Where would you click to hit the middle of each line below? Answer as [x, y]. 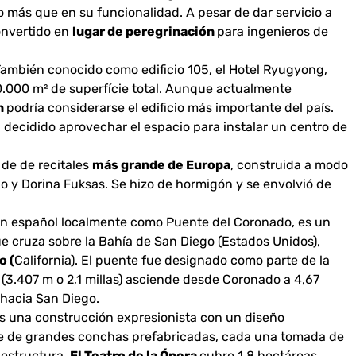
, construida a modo [289, 165]
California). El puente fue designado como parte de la [172, 261]
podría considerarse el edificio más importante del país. [170, 108]
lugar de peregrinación [145, 32]
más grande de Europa [161, 165]
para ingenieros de [273, 32]
